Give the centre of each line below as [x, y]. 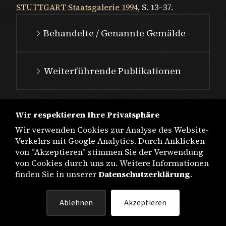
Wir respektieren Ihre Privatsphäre [87, 115]
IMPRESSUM [113, 195]
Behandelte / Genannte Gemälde [115, 33]
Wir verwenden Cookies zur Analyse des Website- [112, 130]
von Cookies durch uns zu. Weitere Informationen [112, 163]
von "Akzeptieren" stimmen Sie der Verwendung [109, 152]
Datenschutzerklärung [144, 174]
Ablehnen [76, 203]
